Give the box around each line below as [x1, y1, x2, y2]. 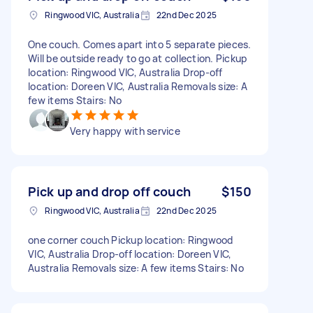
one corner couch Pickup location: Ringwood [28, 233, 233, 247]
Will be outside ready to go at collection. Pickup [28, 51, 247, 65]
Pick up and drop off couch [28, 182, 191, 200]
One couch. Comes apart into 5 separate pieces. [28, 37, 252, 51]
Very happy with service [70, 124, 180, 138]
